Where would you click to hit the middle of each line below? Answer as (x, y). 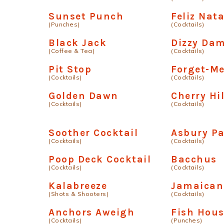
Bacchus (194, 159)
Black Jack (77, 43)
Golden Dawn (83, 96)
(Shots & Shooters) (78, 194)
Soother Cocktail (93, 133)
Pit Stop (70, 69)
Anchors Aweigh (91, 212)
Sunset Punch (86, 16)
